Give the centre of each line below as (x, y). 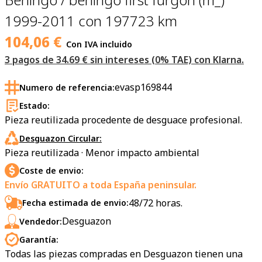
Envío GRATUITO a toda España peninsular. (101, 185)
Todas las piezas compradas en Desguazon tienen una (124, 254)
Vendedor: (41, 221)
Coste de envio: (51, 171)
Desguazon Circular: (61, 138)
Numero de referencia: (67, 87)
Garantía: (39, 240)
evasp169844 (143, 87)
